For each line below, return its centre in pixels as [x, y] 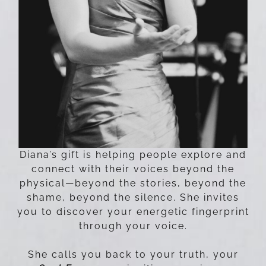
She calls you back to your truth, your [133, 254]
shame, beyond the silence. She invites [133, 197]
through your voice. [133, 226]
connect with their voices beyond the [133, 169]
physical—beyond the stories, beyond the [133, 183]
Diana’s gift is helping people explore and [133, 154]
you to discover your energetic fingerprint [133, 211]
